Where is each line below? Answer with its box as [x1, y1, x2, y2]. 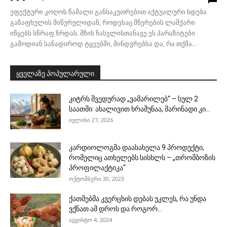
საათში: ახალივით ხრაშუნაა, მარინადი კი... [69, 105, 210, 113]
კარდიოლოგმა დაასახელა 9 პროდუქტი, [69, 143, 204, 152]
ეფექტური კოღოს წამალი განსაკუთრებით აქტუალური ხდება [10, 7, 207, 17]
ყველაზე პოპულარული [16, 69, 94, 78]
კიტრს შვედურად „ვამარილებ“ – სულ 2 [69, 95, 198, 103]
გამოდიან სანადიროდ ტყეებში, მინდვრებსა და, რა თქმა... [10, 39, 197, 49]
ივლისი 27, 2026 [69, 116, 113, 124]
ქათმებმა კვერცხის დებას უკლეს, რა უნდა [69, 195, 206, 203]
